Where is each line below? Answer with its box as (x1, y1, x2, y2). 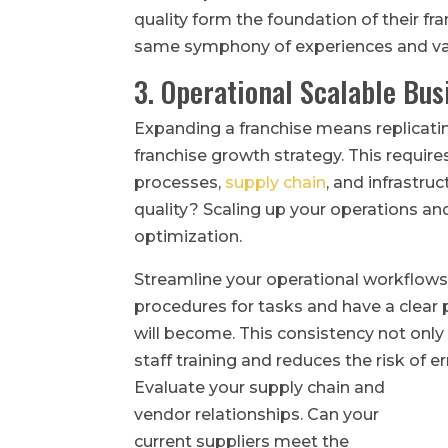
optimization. (134, 226, 243, 246)
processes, (134, 172, 226, 192)
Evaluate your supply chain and (134, 377, 386, 397)
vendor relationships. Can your (134, 404, 380, 424)
